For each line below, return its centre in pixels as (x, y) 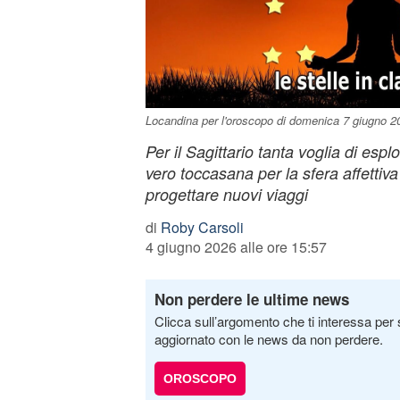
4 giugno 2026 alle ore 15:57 (236, 247)
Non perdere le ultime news (251, 299)
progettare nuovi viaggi (226, 194)
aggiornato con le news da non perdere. (268, 339)
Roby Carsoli (202, 227)
